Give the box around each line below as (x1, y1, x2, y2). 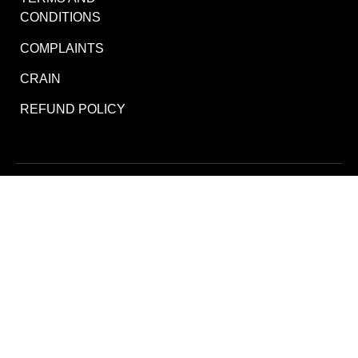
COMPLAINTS (20, 41, 104, 55)
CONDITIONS (20, 10, 101, 25)
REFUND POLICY (20, 102, 125, 117)
